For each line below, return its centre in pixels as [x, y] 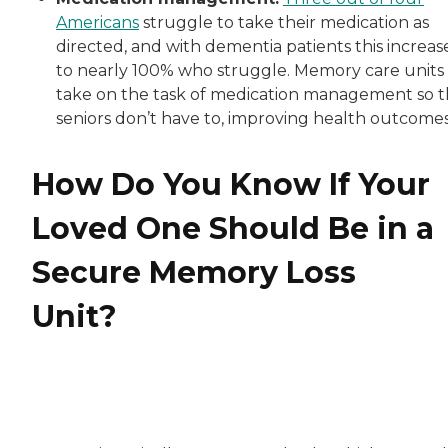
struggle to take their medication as [284, 23]
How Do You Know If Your [231, 185]
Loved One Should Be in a [233, 229]
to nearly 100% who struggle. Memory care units [250, 71]
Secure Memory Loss [194, 273]
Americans [97, 23]
